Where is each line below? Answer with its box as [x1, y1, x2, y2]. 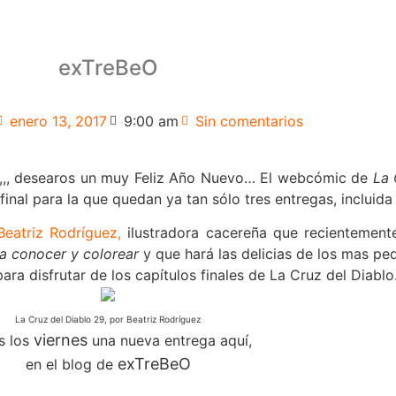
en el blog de [25, 355, 118, 374]
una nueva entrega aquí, [88, 331, 252, 350]
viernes [34, 331, 88, 350]
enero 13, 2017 [10, 111, 107, 130]
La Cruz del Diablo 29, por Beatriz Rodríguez [15, 314, 201, 325]
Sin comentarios [195, 111, 303, 130]
